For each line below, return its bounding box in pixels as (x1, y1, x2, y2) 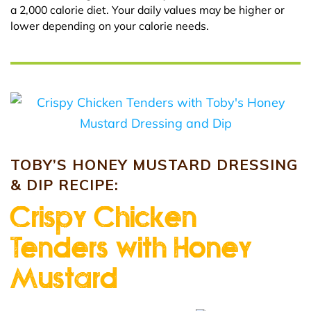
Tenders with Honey (10, 231, 253, 264)
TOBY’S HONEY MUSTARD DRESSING (10, 155, 298, 174)
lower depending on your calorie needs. (10, 19, 209, 33)
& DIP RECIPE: (10, 176, 119, 194)
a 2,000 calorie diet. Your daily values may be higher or (10, 3, 285, 17)
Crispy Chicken (10, 201, 198, 234)
